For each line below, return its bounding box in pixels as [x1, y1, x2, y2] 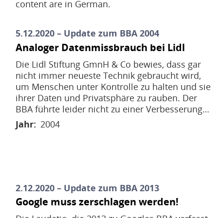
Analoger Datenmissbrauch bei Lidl [16, 40, 185, 54]
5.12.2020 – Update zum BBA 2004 [16, 27, 159, 39]
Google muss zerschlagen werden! [16, 195, 179, 208]
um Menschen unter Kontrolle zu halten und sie [16, 80, 211, 92]
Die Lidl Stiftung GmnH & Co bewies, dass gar [16, 58, 201, 70]
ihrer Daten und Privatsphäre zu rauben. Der [16, 91, 197, 104]
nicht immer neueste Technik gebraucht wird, [16, 69, 201, 81]
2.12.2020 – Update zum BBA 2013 [16, 182, 159, 194]
